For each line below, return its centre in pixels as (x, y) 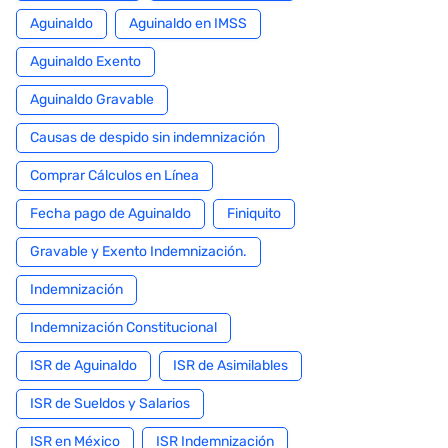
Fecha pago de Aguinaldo (110, 213)
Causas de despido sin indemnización (147, 137)
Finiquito (254, 213)
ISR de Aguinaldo (83, 365)
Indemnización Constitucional (123, 327)
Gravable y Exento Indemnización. (138, 251)
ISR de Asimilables (230, 365)
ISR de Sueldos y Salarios (110, 403)
